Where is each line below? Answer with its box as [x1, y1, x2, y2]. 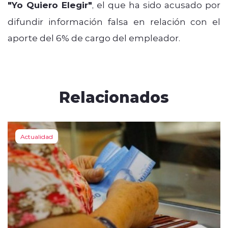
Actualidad [20, 132, 53, 140]
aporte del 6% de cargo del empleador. [8, 32, 180, 43]
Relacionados [59, 85, 169, 107]
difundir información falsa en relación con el [8, 15, 220, 27]
